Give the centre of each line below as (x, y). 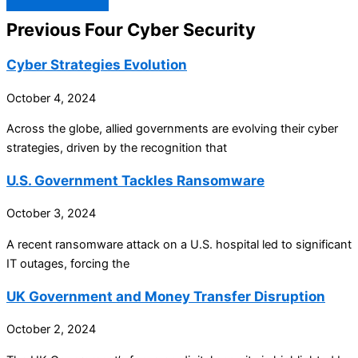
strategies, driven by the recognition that (117, 148)
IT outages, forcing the (68, 263)
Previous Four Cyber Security (131, 30)
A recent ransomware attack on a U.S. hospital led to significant (179, 244)
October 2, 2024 (51, 329)
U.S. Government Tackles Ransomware (135, 181)
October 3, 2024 (51, 214)
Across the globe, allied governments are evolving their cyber (172, 129)
